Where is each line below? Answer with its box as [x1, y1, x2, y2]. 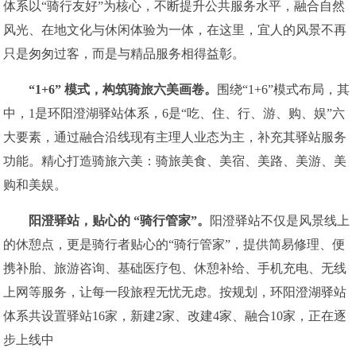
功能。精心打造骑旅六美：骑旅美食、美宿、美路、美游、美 [3, 154, 347, 168]
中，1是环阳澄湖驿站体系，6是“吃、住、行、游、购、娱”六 [3, 106, 346, 120]
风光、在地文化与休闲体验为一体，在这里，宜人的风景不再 [3, 23, 347, 37]
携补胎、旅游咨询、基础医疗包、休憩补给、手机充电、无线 [3, 261, 347, 275]
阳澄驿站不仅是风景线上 [210, 214, 350, 227]
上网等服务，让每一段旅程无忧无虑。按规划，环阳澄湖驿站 [3, 285, 347, 299]
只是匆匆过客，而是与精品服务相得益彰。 [3, 47, 246, 60]
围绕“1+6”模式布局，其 [217, 83, 350, 96]
